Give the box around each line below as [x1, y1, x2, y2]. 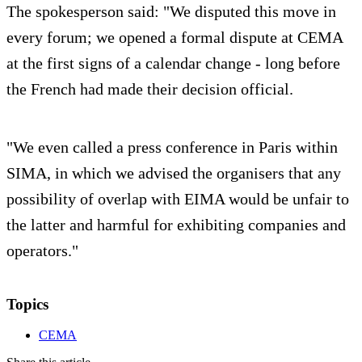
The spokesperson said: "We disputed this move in [6, 2, 336, 20]
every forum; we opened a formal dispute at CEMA [6, 27, 343, 46]
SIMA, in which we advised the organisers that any [6, 163, 341, 182]
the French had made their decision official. [6, 79, 293, 98]
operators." [6, 241, 78, 259]
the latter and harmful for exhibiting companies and [6, 215, 346, 234]
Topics [6, 295, 48, 313]
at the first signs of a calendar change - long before [6, 53, 340, 72]
